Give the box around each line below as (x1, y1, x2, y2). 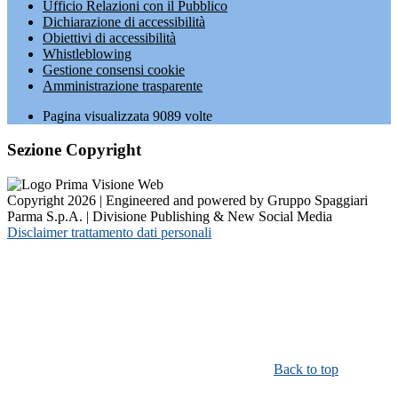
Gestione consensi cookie (43, 61, 185, 77)
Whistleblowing (43, 45, 131, 61)
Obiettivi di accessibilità (43, 29, 176, 45)
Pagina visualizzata (43, 107, 153, 123)
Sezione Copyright (7, 140, 141, 160)
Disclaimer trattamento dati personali (7, 224, 211, 240)
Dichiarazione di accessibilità (43, 13, 205, 29)
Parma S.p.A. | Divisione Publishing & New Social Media (7, 208, 332, 224)
